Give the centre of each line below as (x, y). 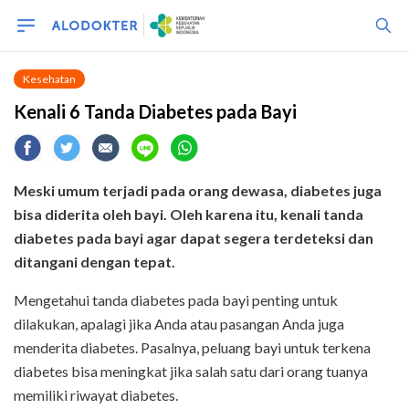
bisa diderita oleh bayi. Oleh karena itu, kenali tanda (189, 214)
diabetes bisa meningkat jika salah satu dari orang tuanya (191, 371)
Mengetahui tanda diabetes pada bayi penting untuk (176, 300)
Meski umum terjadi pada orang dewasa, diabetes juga (198, 190)
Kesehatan (49, 79)
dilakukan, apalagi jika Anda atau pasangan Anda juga (179, 324)
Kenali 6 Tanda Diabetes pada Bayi (155, 111)
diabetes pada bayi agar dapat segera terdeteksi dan (194, 238)
